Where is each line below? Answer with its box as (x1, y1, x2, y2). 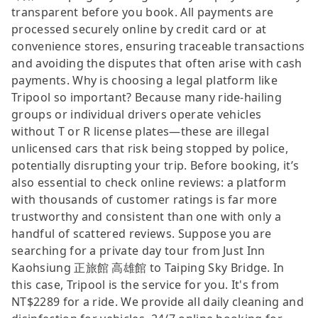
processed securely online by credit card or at (11, 21, 267, 37)
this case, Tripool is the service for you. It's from (11, 276, 280, 292)
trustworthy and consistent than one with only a (11, 208, 282, 224)
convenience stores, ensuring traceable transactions (11, 38, 305, 54)
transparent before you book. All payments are (11, 4, 274, 20)
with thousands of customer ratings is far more (11, 191, 278, 207)
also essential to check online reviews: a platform (11, 174, 287, 190)
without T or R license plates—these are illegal (11, 123, 270, 139)
